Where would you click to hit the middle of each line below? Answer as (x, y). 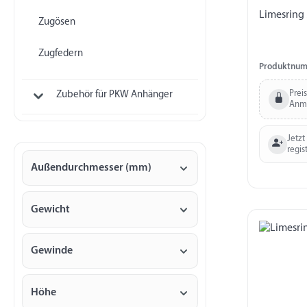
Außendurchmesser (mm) (91, 168)
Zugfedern (60, 53)
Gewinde (51, 251)
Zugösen (57, 22)
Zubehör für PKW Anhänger (114, 95)
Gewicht (50, 209)
